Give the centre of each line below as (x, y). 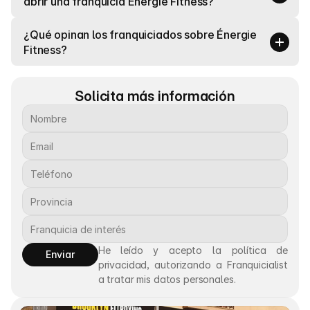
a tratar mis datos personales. (167, 279)
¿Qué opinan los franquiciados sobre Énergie (140, 35)
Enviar (60, 254)
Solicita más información (155, 96)
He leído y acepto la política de (193, 250)
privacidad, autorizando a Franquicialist (193, 265)
